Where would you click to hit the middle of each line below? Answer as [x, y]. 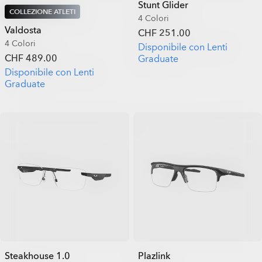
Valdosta [23, 30]
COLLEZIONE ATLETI [42, 12]
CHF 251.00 [164, 33]
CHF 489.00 [31, 58]
